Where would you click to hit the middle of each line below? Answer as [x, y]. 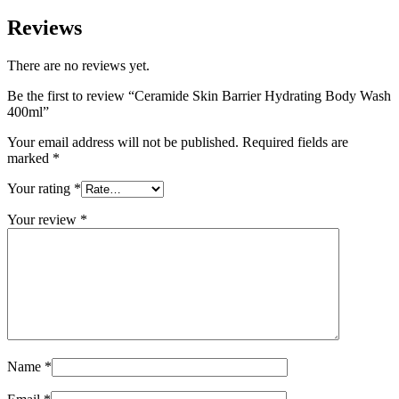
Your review [44, 219]
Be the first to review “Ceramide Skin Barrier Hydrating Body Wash [199, 95]
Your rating [41, 188]
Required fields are [295, 142]
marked [30, 158]
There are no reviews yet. [78, 65]
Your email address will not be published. [123, 142]
